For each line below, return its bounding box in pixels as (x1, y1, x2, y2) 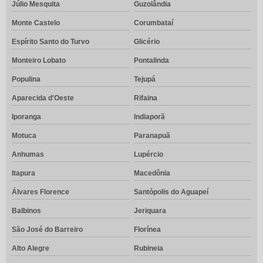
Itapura (12, 169, 35, 178)
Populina (12, 75, 41, 84)
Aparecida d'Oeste (12, 94, 74, 103)
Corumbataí (133, 19, 173, 28)
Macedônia (133, 169, 170, 178)
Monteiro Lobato (12, 56, 66, 65)
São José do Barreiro (12, 225, 83, 234)
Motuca (12, 131, 36, 140)
